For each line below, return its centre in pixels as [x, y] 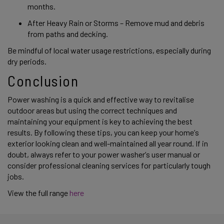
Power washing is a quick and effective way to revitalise [101, 99]
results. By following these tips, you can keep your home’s [103, 132]
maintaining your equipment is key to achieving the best [100, 121]
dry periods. [28, 61]
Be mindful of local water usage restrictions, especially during [109, 50]
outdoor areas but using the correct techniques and [92, 110]
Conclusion [45, 80]
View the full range [38, 192]
